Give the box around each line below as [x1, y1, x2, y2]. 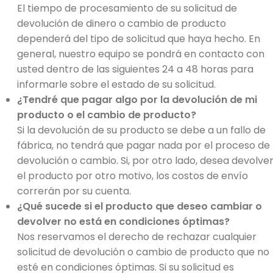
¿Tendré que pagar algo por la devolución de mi [17, 92, 257, 107]
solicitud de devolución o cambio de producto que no [17, 244, 269, 259]
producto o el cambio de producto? [17, 107, 196, 122]
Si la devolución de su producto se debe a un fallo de [17, 122, 266, 137]
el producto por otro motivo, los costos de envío [17, 168, 248, 183]
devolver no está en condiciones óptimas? [17, 214, 230, 229]
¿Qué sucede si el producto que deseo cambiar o [17, 199, 262, 213]
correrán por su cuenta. [17, 183, 131, 198]
